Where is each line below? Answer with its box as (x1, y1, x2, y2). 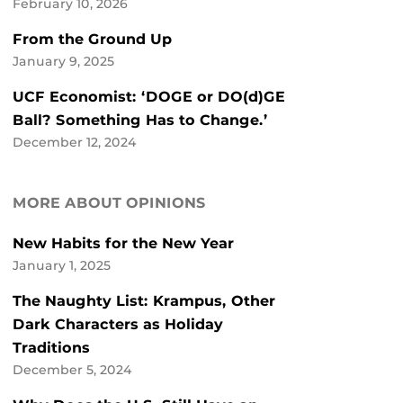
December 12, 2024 (13, 135, 137, 150)
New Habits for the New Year (13, 235, 234, 253)
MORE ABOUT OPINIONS (13, 194, 206, 212)
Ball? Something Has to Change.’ (13, 112, 268, 130)
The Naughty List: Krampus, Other (13, 292, 275, 310)
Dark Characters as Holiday (13, 316, 223, 334)
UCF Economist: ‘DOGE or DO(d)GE (13, 88, 285, 106)
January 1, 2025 (13, 258, 111, 273)
